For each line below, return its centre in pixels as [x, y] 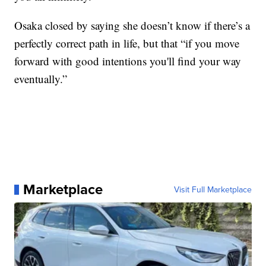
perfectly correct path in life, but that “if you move [127, 43]
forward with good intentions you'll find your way [128, 61]
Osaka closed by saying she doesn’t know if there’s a [132, 26]
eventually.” [41, 79]
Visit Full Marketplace [213, 190]
